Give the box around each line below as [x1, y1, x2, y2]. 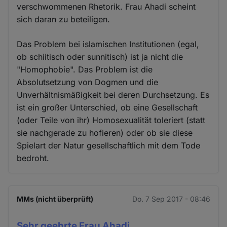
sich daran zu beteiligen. [17, 14, 110, 25]
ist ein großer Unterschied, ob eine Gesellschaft [17, 102, 198, 113]
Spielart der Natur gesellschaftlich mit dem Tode [17, 140, 201, 151]
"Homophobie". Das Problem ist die [17, 64, 153, 75]
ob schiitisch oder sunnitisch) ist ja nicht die [17, 52, 183, 62]
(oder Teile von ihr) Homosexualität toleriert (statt [17, 115, 206, 126]
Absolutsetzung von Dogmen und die [17, 77, 159, 88]
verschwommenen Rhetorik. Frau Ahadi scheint [17, 2, 196, 12]
